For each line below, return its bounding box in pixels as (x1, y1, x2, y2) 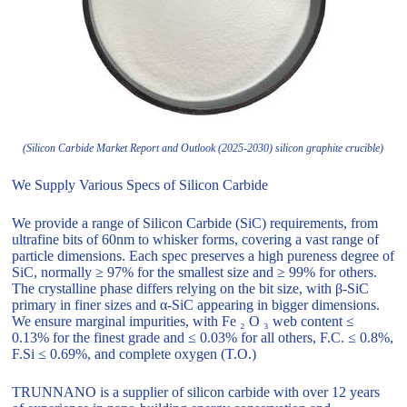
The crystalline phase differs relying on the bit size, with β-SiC (12, 281, 370, 297)
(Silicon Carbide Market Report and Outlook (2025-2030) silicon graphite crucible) (23, 142, 384, 155)
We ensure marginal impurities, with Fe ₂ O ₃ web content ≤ (12, 313, 355, 330)
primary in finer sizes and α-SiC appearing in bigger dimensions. (12, 297, 381, 313)
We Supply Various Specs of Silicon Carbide (12, 177, 269, 194)
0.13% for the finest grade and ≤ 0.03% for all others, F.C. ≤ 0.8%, (12, 330, 394, 346)
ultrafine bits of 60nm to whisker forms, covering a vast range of (12, 232, 380, 248)
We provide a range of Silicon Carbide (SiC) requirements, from (12, 215, 379, 232)
